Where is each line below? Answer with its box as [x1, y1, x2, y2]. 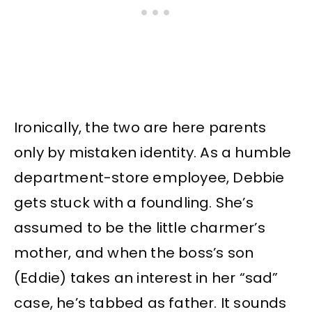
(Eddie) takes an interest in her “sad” [14, 267, 279, 288]
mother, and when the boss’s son [14, 242, 254, 263]
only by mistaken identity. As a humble [14, 142, 292, 162]
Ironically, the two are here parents [14, 117, 267, 137]
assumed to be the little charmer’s [14, 217, 265, 237]
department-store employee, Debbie [14, 167, 285, 187]
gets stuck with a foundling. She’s [14, 192, 253, 212]
